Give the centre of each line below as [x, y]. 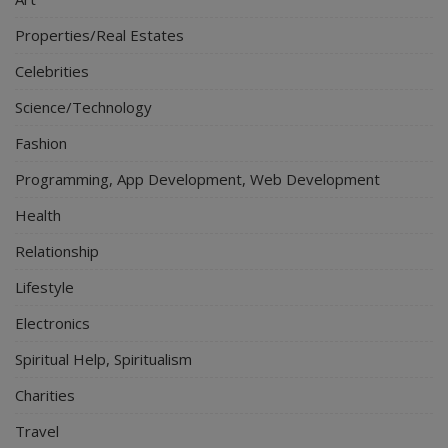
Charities [45, 394]
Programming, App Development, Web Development [197, 178]
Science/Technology [83, 106]
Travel [37, 430]
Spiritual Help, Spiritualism [103, 358]
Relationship [57, 250]
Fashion [41, 142]
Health [38, 214]
